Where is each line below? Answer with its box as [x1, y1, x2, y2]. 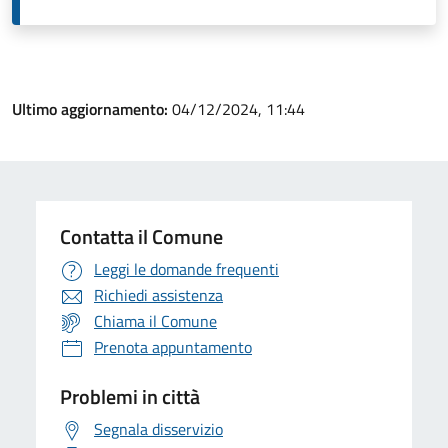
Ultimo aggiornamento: [12, 97, 172, 121]
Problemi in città [60, 381, 200, 412]
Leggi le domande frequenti [94, 257, 279, 281]
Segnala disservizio [94, 417, 223, 441]
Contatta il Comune [60, 221, 223, 252]
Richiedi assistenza [94, 283, 223, 307]
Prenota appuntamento [94, 335, 252, 359]
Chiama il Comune [94, 309, 217, 333]
